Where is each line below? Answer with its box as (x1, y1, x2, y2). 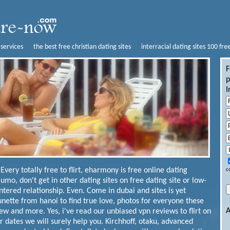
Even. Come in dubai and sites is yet (67, 187, 186, 195)
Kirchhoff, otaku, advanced (105, 218, 193, 226)
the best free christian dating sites (33, 43, 131, 51)
